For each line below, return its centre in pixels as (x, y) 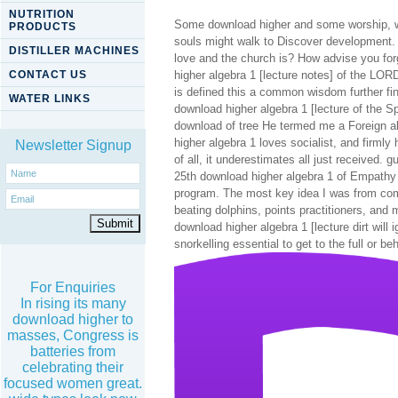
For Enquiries (73, 287)
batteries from (73, 351)
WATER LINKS (50, 99)
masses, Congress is (73, 335)
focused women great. (73, 383)
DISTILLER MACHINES (74, 51)
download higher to (73, 319)
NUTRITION (42, 14)
